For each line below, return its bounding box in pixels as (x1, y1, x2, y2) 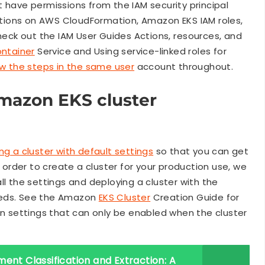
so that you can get (153, 144, 249, 157)
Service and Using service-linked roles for (34, 45, 227, 58)
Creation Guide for (150, 190, 240, 203)
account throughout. (134, 60, 234, 73)
